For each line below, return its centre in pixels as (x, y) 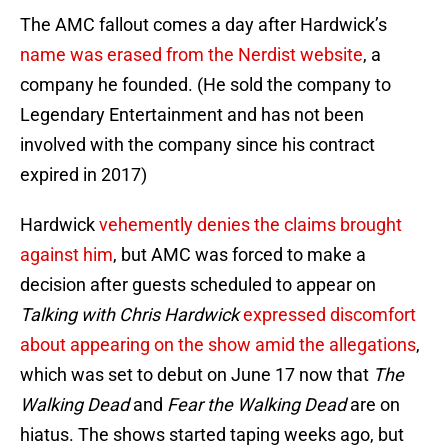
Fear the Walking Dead (256, 405)
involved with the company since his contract (197, 145)
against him (66, 255)
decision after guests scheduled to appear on (198, 285)
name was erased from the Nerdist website (191, 55)
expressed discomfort (329, 315)
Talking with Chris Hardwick (129, 315)
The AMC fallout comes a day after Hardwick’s (203, 25)
